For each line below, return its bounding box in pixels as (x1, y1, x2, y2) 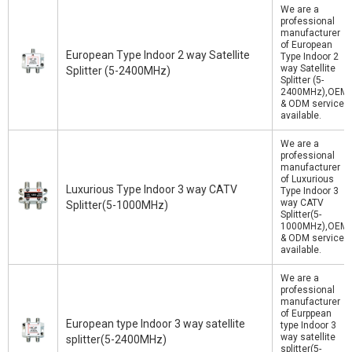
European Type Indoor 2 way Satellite (66, 49, 250, 61)
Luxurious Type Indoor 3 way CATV (66, 183, 237, 196)
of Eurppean (280, 308, 332, 319)
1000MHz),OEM (280, 221, 348, 232)
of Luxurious (280, 174, 334, 185)
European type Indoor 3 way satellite (66, 317, 245, 330)
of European (280, 39, 332, 50)
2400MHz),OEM (280, 86, 348, 97)
